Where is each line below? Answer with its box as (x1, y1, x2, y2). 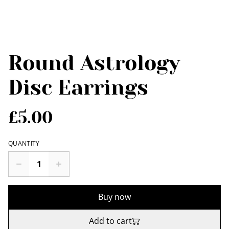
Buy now (98, 191, 131, 202)
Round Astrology (8, 51, 180, 75)
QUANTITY (8, 139, 40, 148)
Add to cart (89, 215, 132, 226)
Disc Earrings (8, 76, 148, 100)
